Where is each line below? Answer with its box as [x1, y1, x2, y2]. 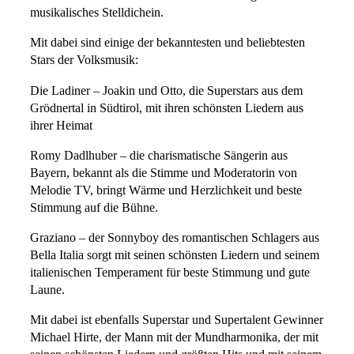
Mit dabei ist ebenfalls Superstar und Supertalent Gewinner [30, 313, 323, 328]
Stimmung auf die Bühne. [30, 200, 158, 215]
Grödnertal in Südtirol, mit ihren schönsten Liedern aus [30, 100, 303, 115]
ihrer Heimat [30, 118, 92, 133]
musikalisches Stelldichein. [30, 6, 164, 21]
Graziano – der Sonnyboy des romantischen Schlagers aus [30, 231, 319, 246]
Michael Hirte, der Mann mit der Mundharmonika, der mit [30, 330, 318, 345]
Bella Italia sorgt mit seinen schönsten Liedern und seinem [30, 248, 319, 263]
